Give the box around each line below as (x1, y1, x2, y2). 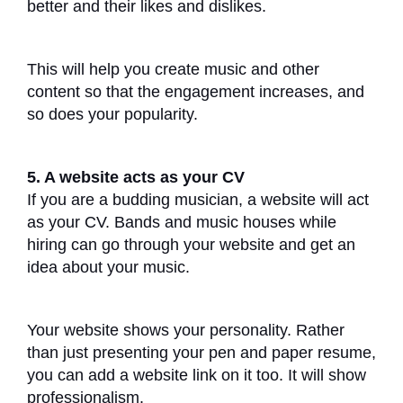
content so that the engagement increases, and (27, 82, 364, 101)
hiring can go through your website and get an (27, 235, 355, 254)
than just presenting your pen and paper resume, (27, 343, 376, 362)
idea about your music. (27, 257, 194, 276)
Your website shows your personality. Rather (27, 320, 345, 339)
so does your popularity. (27, 104, 202, 123)
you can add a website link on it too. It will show (27, 365, 366, 384)
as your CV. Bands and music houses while (27, 212, 336, 231)
